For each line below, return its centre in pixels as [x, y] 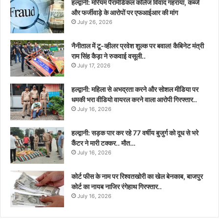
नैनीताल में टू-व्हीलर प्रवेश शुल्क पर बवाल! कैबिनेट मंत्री [138, 45]
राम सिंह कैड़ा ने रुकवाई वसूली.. [109, 56]
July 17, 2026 [94, 65]
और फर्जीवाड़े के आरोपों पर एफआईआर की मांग [125, 12]
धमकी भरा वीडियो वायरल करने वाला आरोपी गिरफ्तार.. [134, 99]
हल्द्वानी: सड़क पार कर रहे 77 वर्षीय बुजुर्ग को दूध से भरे [135, 132]
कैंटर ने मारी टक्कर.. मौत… [103, 143]
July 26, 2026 [95, 22]
